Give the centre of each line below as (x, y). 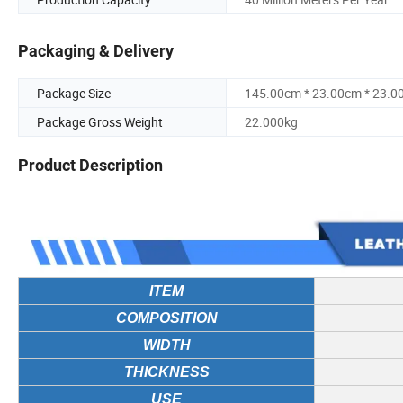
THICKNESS (166, 372)
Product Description (90, 166)
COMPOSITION (166, 318)
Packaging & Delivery (96, 51)
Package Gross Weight (100, 122)
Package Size (74, 94)
